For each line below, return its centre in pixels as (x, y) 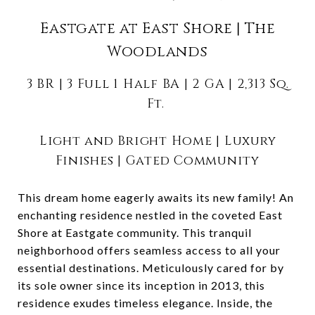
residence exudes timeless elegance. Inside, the (145, 302)
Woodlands (157, 52)
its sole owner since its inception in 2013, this (141, 285)
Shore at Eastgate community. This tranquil (135, 232)
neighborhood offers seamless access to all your (149, 250)
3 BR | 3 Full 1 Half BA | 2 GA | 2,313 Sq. (157, 84)
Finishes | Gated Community (157, 160)
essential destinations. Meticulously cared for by (151, 267)
